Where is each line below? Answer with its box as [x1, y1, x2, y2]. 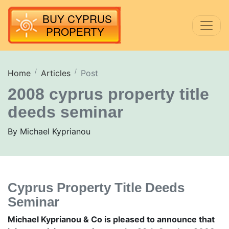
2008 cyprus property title [8, 85, 209, 104]
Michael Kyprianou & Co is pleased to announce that [8, 214, 215, 225]
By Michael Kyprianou [8, 126, 90, 137]
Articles [41, 68, 71, 79]
